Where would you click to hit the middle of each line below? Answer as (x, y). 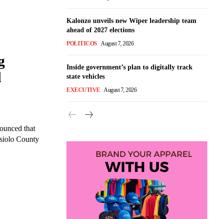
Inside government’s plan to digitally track (130, 67)
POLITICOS (82, 44)
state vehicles (86, 77)
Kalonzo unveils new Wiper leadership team (131, 21)
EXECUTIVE (83, 90)
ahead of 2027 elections (100, 30)
